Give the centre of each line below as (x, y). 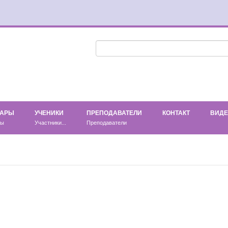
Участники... (50, 123)
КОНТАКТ (176, 113)
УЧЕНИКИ (49, 113)
